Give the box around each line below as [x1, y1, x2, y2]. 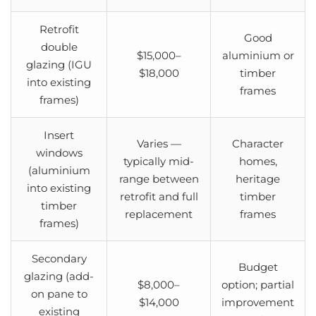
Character [232, 136, 284, 150]
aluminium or [221, 48, 294, 62]
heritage [236, 171, 280, 186]
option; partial [221, 277, 294, 291]
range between [119, 171, 199, 186]
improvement [221, 295, 294, 309]
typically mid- [123, 154, 194, 168]
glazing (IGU [26, 57, 92, 71]
